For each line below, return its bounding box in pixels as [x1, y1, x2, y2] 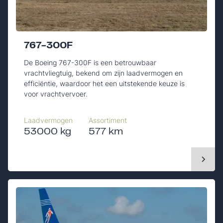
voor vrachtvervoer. [24, 89, 88, 98]
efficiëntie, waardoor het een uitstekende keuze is [24, 79, 185, 88]
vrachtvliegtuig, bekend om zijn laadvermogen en [24, 68, 183, 77]
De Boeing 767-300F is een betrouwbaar [24, 58, 156, 67]
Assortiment [89, 115, 127, 124]
